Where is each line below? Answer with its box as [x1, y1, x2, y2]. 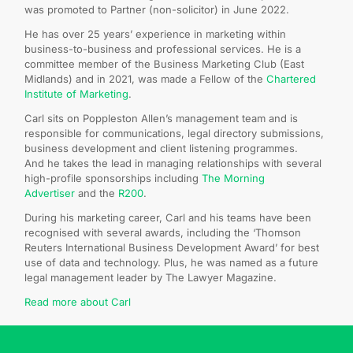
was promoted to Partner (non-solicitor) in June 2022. [24, 2, 289, 16]
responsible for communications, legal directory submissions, [24, 126, 324, 139]
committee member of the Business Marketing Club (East [24, 57, 304, 70]
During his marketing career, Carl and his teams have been [24, 210, 311, 224]
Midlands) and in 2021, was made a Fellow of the [24, 72, 266, 85]
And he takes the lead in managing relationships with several [24, 156, 321, 169]
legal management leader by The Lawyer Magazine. [24, 270, 277, 284]
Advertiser [24, 186, 75, 199]
